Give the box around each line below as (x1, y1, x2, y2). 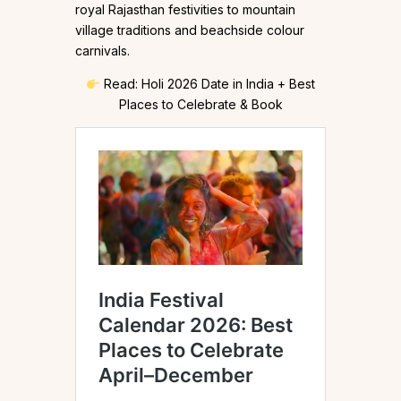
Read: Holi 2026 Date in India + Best (99, 76, 315, 92)
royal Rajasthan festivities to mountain (75, 2, 295, 18)
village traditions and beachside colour (75, 22, 304, 38)
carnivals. (75, 43, 130, 59)
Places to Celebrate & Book (118, 97, 283, 113)
